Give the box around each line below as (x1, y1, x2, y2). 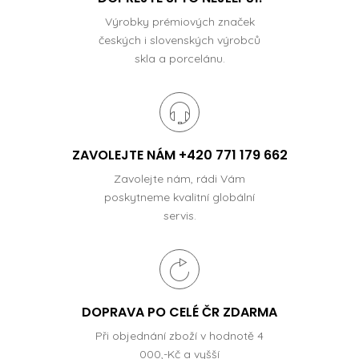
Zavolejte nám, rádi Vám (114, 171, 245, 186)
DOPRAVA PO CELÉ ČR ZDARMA (82, 302, 277, 321)
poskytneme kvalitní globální (104, 189, 255, 204)
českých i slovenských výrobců (99, 32, 260, 47)
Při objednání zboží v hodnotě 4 (95, 328, 264, 343)
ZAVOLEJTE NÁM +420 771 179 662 (71, 145, 288, 164)
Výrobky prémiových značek (104, 14, 255, 29)
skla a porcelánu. (134, 50, 225, 66)
